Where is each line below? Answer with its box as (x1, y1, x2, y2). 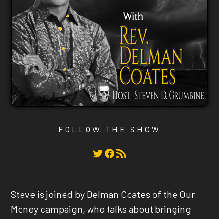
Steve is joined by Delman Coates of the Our (11, 188, 195, 200)
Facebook (103, 145, 109, 160)
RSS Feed (115, 145, 122, 160)
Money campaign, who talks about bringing (11, 203, 192, 215)
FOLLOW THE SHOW (58, 124, 161, 134)
